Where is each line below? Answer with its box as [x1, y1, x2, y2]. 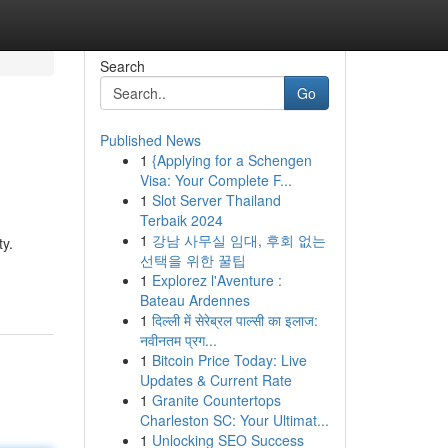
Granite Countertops [151, 390, 281, 410]
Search [99, 56, 145, 76]
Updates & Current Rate [139, 370, 292, 390]
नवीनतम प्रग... [139, 330, 217, 350]
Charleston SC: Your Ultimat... [139, 410, 329, 430]
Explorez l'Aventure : [151, 270, 282, 290]
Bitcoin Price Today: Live [151, 350, 307, 370]
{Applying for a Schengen [151, 150, 312, 170]
